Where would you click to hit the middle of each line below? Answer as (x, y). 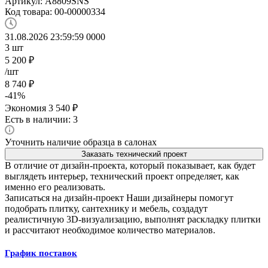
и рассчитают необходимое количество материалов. (110, 230)
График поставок (41, 253)
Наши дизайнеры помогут (180, 197)
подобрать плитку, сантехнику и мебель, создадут (106, 208)
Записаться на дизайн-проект (64, 197)
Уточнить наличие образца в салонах (81, 142)
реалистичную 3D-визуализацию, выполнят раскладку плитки (133, 219)
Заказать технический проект (134, 154)
